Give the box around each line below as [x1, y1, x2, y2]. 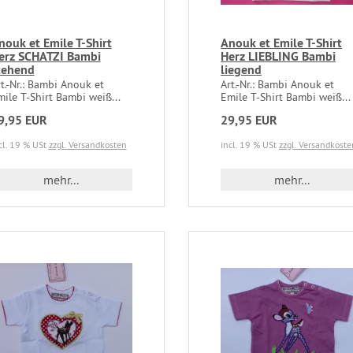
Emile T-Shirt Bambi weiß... [220, 90, 351, 105]
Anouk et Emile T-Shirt [220, 35, 342, 52]
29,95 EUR [220, 112, 277, 129]
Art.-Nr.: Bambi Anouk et [220, 77, 334, 92]
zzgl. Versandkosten [48, 139, 127, 151]
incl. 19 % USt [220, 139, 279, 151]
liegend [220, 61, 262, 79]
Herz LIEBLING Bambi [220, 48, 336, 65]
